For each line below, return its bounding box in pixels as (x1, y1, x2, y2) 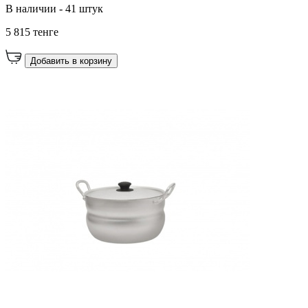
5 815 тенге (5, 25, 58, 38)
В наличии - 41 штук (5, 2, 103, 14)
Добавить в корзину (30, 55, 112, 66)
